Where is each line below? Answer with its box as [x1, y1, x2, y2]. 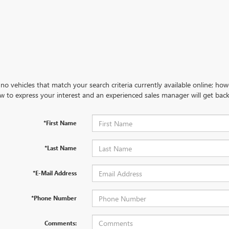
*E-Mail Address [32, 169, 77, 177]
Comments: [44, 219, 77, 227]
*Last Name [44, 144, 77, 152]
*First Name [43, 119, 77, 127]
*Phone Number [31, 194, 77, 202]
